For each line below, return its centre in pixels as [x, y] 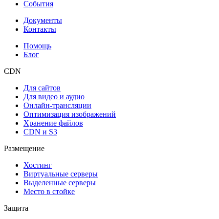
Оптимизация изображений [70, 114]
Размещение [24, 148]
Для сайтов [42, 88]
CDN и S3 [40, 131]
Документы [43, 20]
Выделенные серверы [60, 182]
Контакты [40, 29]
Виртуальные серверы [61, 174]
